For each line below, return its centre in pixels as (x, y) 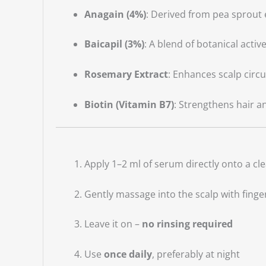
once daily (128, 254)
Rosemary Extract (126, 75)
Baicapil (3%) (114, 44)
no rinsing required (187, 224)
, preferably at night (196, 254)
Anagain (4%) (115, 14)
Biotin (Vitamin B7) (129, 104)
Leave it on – (113, 224)
